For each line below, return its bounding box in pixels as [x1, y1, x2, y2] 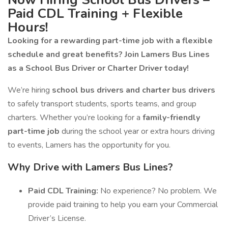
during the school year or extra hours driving [60, 126, 215, 137]
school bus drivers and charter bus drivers [52, 84, 215, 96]
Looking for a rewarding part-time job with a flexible [8, 35, 213, 46]
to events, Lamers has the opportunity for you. [8, 139, 170, 151]
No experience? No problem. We [98, 185, 217, 196]
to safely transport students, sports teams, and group [8, 98, 196, 109]
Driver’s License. [28, 213, 86, 224]
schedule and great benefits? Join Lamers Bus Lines [8, 49, 210, 60]
